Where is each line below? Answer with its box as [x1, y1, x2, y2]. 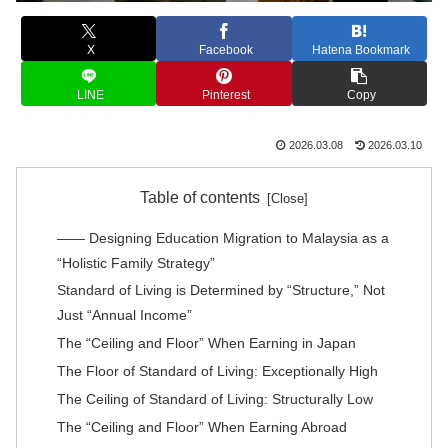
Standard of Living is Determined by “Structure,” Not [57, 282, 386, 299]
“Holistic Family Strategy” [57, 254, 216, 271]
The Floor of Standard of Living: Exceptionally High [57, 363, 379, 380]
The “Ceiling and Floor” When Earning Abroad [57, 418, 348, 435]
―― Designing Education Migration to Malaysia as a [57, 229, 390, 246]
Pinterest [202, 87, 250, 102]
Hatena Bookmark [312, 42, 411, 57]
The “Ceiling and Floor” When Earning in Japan [57, 335, 357, 352]
